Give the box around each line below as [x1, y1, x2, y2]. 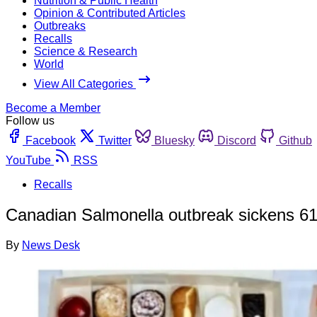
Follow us [6, 114, 54, 127]
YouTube [6, 154, 51, 166]
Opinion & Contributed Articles [34, 6, 185, 19]
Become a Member [6, 101, 100, 114]
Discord [217, 134, 256, 146]
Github [279, 134, 312, 146]
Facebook [25, 134, 76, 146]
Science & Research [34, 45, 137, 57]
